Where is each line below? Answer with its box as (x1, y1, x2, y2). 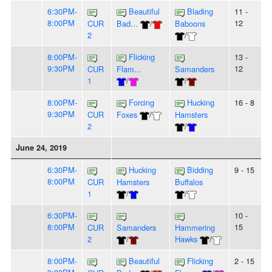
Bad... (117, 18, 138, 30)
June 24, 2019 (16, 142, 67, 154)
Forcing (129, 97, 154, 109)
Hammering (175, 222, 215, 234)
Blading (187, 5, 213, 18)
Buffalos (175, 176, 203, 188)
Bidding (187, 164, 213, 176)
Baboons (175, 18, 205, 30)
